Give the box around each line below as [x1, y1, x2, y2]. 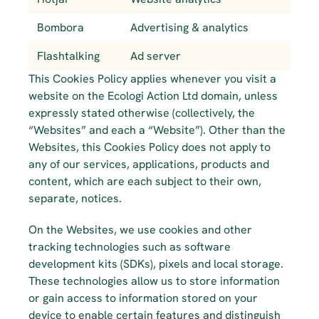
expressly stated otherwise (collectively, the [28, 105, 255, 120]
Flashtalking [37, 48, 100, 63]
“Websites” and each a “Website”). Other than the [28, 122, 286, 137]
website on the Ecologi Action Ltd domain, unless [28, 88, 278, 103]
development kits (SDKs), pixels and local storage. [28, 256, 283, 271]
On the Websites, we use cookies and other [28, 222, 252, 237]
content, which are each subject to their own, [28, 174, 261, 189]
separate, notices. [28, 191, 122, 206]
